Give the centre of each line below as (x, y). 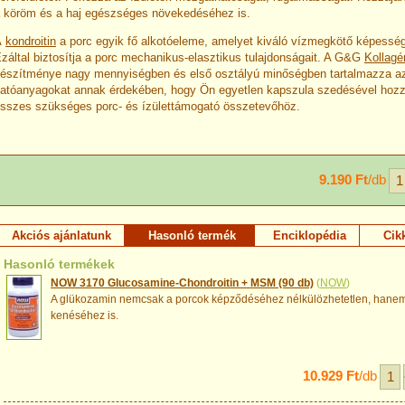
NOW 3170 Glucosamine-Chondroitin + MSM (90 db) (182, 283)
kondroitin (31, 41)
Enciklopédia (309, 235)
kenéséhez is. (85, 315)
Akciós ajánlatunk (61, 235)
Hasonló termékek (59, 264)
